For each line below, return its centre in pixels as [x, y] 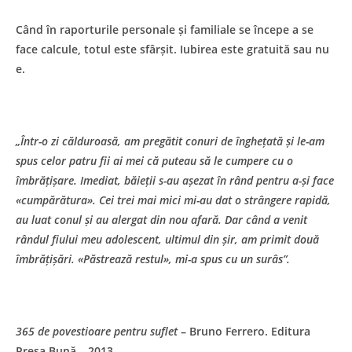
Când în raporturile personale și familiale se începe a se [165, 29]
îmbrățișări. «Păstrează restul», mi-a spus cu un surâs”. [153, 258]
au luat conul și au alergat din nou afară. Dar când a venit [161, 219]
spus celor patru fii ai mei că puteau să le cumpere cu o [154, 160]
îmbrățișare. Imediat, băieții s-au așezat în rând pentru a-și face [175, 180]
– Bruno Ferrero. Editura [244, 331]
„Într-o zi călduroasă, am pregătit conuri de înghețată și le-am [170, 141]
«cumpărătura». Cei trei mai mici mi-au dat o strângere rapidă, [173, 200]
